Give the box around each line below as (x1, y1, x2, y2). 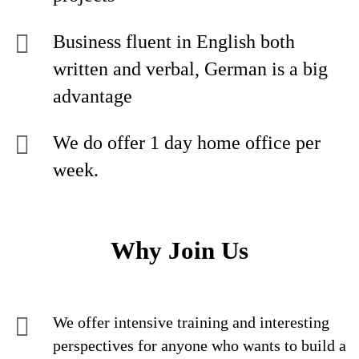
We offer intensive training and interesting (53, 313, 329, 331)
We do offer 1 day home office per (53, 132, 321, 153)
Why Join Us (111, 236, 248, 264)
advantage (53, 86, 137, 107)
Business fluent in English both (53, 31, 295, 52)
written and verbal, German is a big (53, 58, 328, 79)
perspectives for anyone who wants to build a (53, 337, 346, 354)
